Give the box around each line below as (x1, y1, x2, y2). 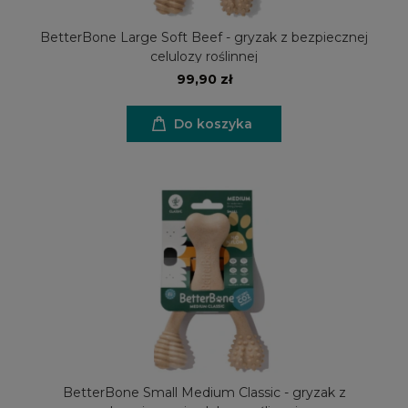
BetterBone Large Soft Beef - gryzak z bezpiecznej (40, 28, 368, 46)
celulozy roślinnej (150, 47, 258, 65)
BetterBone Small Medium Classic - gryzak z (62, 383, 346, 401)
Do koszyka (174, 115, 252, 132)
